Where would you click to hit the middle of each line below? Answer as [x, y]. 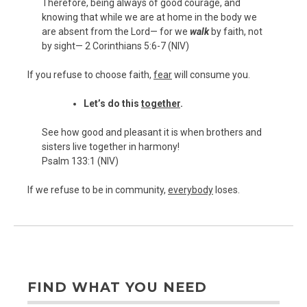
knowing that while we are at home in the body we [149, 17]
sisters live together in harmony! [111, 146]
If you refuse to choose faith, [90, 74]
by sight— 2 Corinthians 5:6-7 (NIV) [115, 46]
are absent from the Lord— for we [116, 31]
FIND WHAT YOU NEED [117, 287]
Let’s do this [112, 103]
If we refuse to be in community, [98, 189]
